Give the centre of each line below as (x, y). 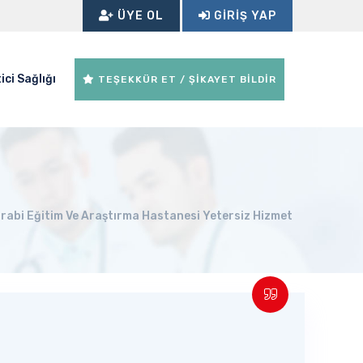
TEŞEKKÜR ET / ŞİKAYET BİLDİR (186, 79)
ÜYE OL (139, 16)
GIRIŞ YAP (243, 16)
